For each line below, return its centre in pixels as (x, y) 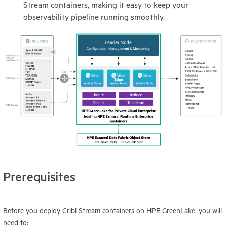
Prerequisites (39, 177)
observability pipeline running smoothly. (94, 17)
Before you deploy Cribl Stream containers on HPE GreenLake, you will (112, 211)
